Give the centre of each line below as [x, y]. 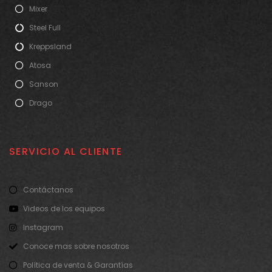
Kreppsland [50, 46]
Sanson [43, 84]
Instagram [43, 227]
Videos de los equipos [64, 208]
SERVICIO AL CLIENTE [66, 151]
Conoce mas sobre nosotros [76, 246]
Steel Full [45, 27]
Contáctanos [48, 189]
